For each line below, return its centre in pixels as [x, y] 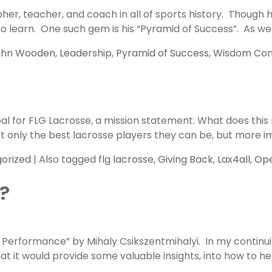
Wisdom [232, 53]
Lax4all [234, 159]
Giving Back [185, 159]
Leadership [86, 53]
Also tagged [69, 159]
